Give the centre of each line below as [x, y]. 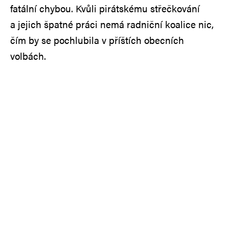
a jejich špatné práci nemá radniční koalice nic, [112, 24]
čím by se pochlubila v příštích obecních [97, 40]
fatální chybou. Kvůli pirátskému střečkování [105, 8]
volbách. [28, 56]
